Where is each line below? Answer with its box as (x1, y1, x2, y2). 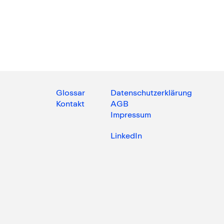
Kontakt (55, 98, 84, 108)
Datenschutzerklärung (110, 87, 192, 97)
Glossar (55, 87, 85, 97)
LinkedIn (110, 130, 142, 140)
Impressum (110, 109, 151, 119)
